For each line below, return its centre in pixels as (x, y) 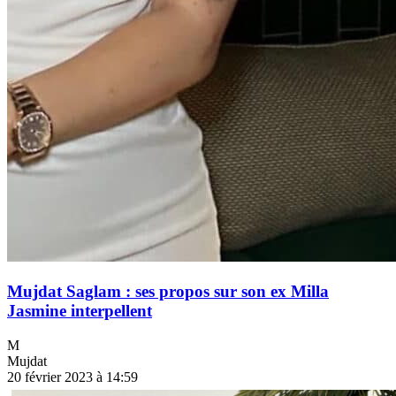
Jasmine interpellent (80, 311)
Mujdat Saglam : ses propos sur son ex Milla (168, 292)
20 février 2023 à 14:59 (72, 377)
